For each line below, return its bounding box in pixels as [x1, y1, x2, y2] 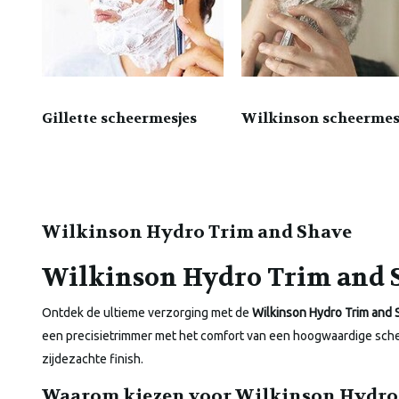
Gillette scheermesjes [42, 109, 197, 128]
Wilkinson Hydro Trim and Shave [42, 221, 352, 244]
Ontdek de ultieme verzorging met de [42, 305, 252, 321]
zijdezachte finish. [42, 352, 143, 367]
